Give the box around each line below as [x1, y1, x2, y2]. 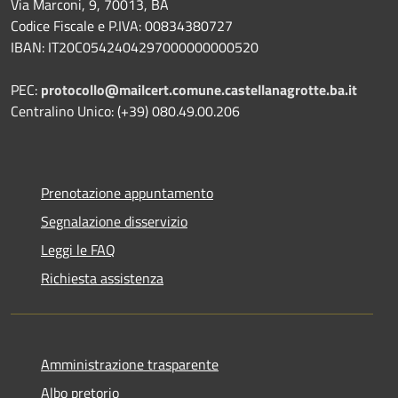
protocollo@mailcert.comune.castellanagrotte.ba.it [41, 79, 357, 100]
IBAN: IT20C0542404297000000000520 [11, 36, 259, 58]
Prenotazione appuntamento [41, 182, 213, 203]
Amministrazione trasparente [41, 354, 219, 375]
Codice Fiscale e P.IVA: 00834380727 [11, 15, 233, 36]
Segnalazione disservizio [41, 211, 187, 232]
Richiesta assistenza [41, 267, 163, 289]
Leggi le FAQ [41, 239, 115, 260]
